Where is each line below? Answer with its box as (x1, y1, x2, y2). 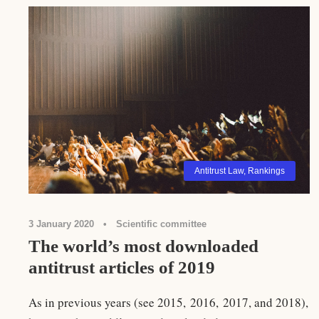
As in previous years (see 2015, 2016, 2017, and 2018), (28, 293, 308, 310)
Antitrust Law (194, 165, 244, 176)
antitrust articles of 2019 (28, 257, 215, 277)
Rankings (247, 165, 285, 176)
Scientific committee (116, 218, 206, 229)
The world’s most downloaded (28, 236, 258, 256)
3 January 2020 (28, 218, 94, 229)
